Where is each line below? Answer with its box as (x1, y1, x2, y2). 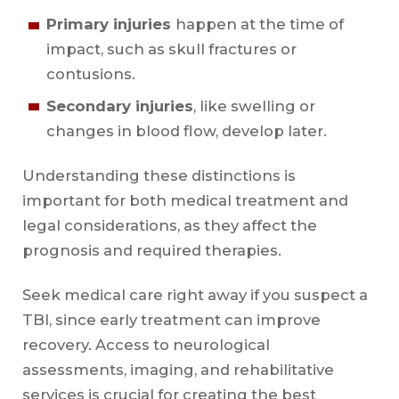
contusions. (45, 65, 139, 84)
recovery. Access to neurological (21, 336, 270, 354)
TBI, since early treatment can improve (21, 311, 321, 330)
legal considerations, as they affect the (21, 216, 317, 234)
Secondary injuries (45, 96, 193, 115)
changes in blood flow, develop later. (45, 121, 330, 140)
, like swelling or (192, 96, 315, 115)
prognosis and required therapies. (21, 240, 281, 259)
